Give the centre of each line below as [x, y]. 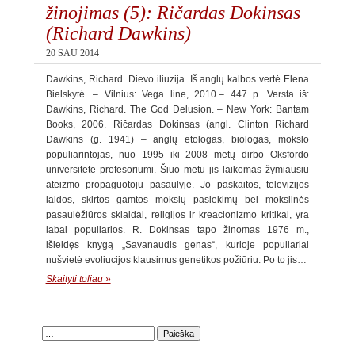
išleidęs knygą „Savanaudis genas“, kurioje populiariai [177, 245]
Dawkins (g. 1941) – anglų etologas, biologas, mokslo [177, 139]
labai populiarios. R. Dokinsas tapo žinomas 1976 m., [177, 230]
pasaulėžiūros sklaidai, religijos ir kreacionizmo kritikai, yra [177, 215]
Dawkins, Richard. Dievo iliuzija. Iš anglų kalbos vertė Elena [177, 79]
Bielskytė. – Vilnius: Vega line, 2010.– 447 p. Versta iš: [177, 94]
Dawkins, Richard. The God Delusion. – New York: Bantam [177, 109]
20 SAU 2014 [72, 53]
